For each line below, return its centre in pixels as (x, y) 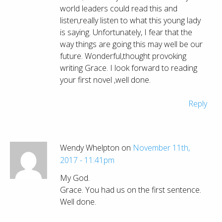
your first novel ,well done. (105, 80)
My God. (75, 178)
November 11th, (161, 147)
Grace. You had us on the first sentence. (131, 190)
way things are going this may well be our (131, 44)
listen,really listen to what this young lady (130, 20)
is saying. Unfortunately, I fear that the (126, 32)
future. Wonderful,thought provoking (123, 56)
